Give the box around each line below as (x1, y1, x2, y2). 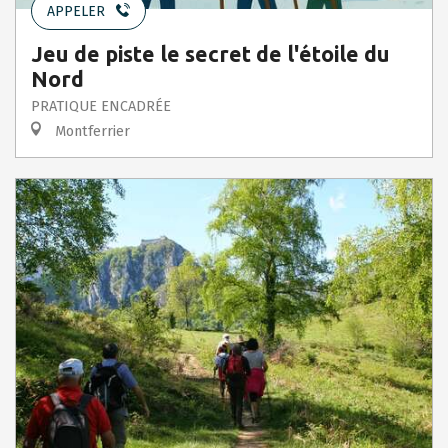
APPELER (47, 2, 105, 20)
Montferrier (51, 122, 130, 140)
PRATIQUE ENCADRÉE (31, 97, 171, 115)
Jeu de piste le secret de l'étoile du (31, 41, 390, 66)
